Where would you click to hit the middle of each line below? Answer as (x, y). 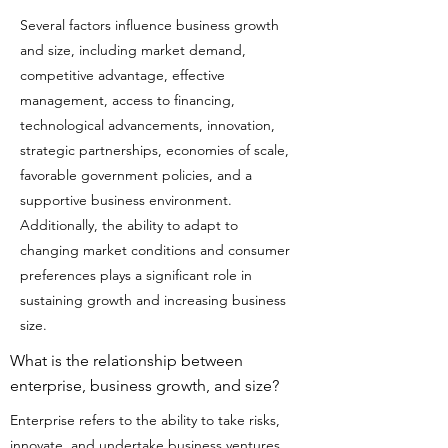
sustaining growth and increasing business (153, 300)
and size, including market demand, (133, 50)
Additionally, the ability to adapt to (129, 225)
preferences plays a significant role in (136, 275)
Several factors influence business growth (149, 25)
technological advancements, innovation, (147, 125)
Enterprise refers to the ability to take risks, (145, 420)
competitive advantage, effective (122, 75)
